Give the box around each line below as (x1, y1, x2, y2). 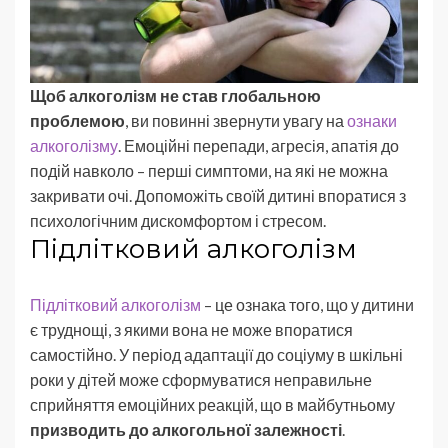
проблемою (30, 110, 125, 130)
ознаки (347, 110, 397, 130)
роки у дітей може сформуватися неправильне (30, 369, 372, 389)
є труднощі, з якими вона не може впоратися (30, 319, 353, 339)
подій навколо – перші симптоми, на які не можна (30, 160, 388, 180)
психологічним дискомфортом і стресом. (30, 210, 326, 230)
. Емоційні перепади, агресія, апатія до (118, 135, 399, 155)
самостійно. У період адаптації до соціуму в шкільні (30, 344, 403, 364)
